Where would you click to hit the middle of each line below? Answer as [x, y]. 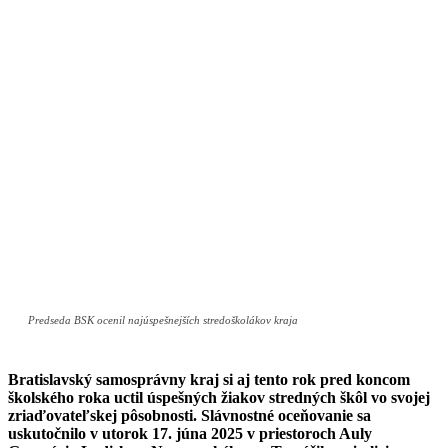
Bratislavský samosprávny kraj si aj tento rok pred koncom [209, 380]
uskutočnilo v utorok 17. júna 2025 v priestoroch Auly [190, 434]
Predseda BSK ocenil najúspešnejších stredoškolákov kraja [163, 320]
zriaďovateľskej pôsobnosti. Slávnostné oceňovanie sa [189, 416]
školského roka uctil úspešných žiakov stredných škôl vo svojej [219, 398]
